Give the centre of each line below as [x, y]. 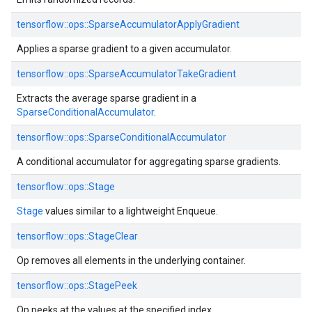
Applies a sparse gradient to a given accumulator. [124, 49]
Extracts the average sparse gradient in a [107, 98]
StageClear [113, 236]
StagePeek [113, 286]
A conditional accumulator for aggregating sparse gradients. [149, 162]
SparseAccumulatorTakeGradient [162, 74]
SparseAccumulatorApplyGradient [164, 24]
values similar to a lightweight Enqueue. [131, 211]
